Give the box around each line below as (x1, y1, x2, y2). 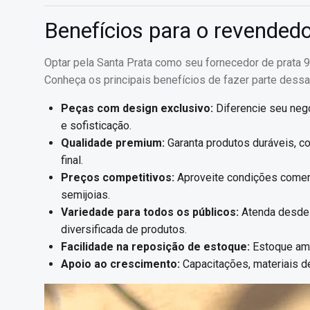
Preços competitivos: (61, 171, 174, 184)
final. (61, 154, 83, 167)
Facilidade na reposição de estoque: (61, 240, 250, 253)
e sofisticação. (61, 119, 131, 132)
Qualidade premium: (61, 136, 165, 149)
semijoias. (61, 188, 110, 201)
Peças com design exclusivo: (61, 102, 213, 115)
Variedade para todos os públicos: (61, 206, 239, 219)
